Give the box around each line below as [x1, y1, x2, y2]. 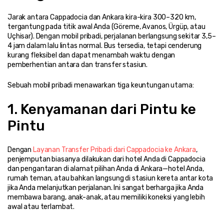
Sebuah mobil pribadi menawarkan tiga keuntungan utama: [7, 80, 194, 89]
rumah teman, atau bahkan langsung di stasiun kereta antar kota [7, 173, 213, 182]
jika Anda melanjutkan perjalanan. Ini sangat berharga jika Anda [7, 183, 204, 192]
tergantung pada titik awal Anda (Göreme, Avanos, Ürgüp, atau [7, 22, 205, 31]
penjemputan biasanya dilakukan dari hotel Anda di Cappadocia [7, 154, 205, 163]
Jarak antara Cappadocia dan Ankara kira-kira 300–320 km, [7, 12, 196, 21]
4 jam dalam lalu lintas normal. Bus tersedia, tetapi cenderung [7, 41, 202, 50]
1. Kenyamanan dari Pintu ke [7, 100, 196, 117]
